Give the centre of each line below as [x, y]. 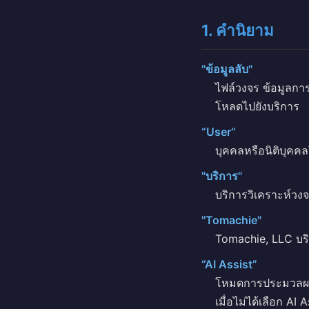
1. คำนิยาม [238, 30]
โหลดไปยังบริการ [257, 106]
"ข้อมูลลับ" [227, 69]
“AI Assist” [229, 264]
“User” [219, 132]
